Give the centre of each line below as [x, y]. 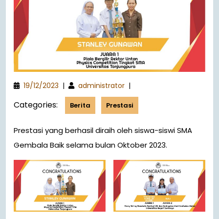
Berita [80, 106]
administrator [101, 86]
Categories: [36, 105]
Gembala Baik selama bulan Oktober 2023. [90, 145]
